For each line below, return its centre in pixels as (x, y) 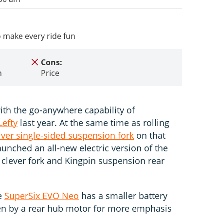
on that (150, 135)
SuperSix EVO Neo (42, 195)
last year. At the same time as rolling (93, 122)
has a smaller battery (123, 195)
